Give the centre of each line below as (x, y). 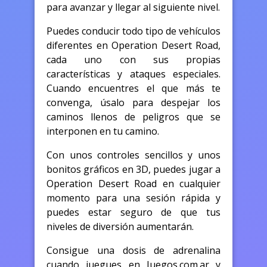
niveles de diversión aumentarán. (120, 226)
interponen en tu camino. (103, 131)
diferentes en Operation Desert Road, (133, 45)
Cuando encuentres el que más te (133, 88)
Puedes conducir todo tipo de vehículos (133, 31)
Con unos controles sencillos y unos (133, 155)
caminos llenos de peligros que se (133, 117)
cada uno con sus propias (133, 59)
